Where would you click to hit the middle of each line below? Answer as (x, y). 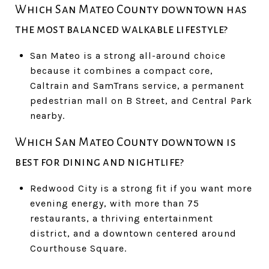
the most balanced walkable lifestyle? (122, 29)
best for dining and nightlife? (99, 162)
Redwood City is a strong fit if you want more (141, 188)
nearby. (47, 115)
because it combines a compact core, (121, 70)
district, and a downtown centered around (133, 233)
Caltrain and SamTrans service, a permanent (137, 85)
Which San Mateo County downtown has (131, 9)
